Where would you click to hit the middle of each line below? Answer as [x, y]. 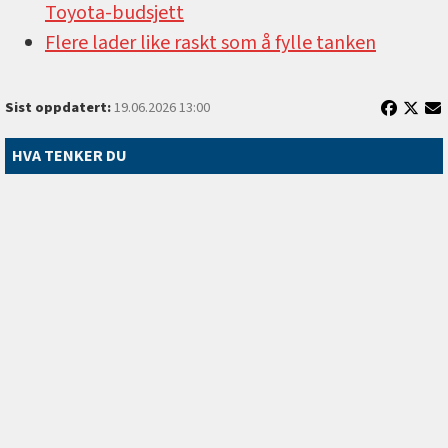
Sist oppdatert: [58, 108]
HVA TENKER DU [69, 156]
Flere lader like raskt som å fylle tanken [210, 43]
